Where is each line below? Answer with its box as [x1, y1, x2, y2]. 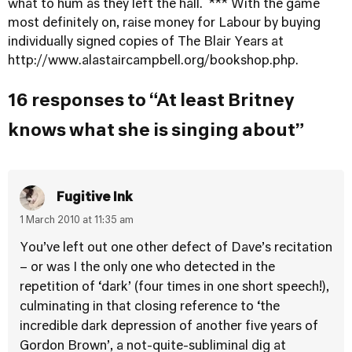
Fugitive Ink [57, 191, 133, 204]
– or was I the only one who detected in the [20, 262, 275, 274]
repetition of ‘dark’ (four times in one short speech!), [20, 281, 329, 294]
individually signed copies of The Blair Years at [8, 36, 284, 49]
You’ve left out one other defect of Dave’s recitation [20, 242, 332, 255]
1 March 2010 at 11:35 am [20, 216, 134, 225]
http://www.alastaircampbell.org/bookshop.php [8, 55, 295, 68]
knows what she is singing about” [8, 123, 304, 140]
